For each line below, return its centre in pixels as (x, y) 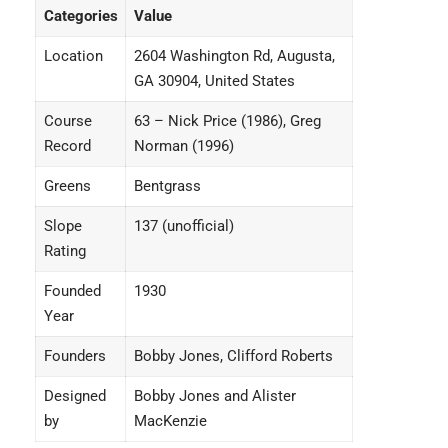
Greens (67, 185)
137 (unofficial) (183, 225)
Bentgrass (167, 185)
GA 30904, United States (214, 80)
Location (73, 55)
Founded (72, 290)
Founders (74, 355)
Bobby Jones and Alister (214, 395)
